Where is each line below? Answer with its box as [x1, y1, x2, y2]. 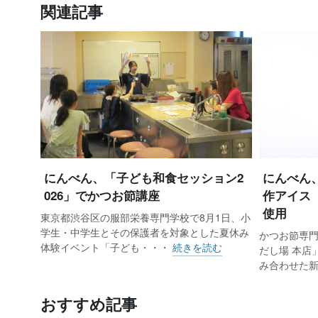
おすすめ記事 [40, 292, 137, 315]
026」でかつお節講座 [44, 186, 160, 204]
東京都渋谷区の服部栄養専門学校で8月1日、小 [40, 209, 251, 224]
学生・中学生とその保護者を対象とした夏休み [40, 224, 249, 239]
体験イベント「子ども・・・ [40, 239, 172, 254]
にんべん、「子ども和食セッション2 [44, 168, 243, 186]
